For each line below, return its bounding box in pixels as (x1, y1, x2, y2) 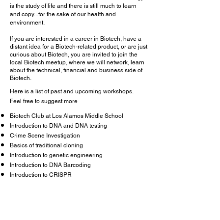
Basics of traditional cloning (10, 142, 83, 149)
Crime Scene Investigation (10, 132, 80, 139)
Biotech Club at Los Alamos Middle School (10, 112, 123, 119)
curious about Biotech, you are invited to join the (10, 51, 137, 58)
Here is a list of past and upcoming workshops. (10, 88, 134, 95)
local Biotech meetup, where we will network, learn (10, 59, 144, 66)
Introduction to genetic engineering (10, 152, 103, 159)
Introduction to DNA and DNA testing (10, 122, 107, 129)
